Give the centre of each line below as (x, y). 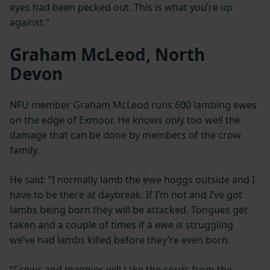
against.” (30, 22)
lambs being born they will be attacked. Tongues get (129, 209)
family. (24, 150)
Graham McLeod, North (107, 54)
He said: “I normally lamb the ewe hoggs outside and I (132, 179)
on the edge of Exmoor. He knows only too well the (125, 120)
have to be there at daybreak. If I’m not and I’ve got (126, 194)
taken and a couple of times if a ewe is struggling (121, 224)
